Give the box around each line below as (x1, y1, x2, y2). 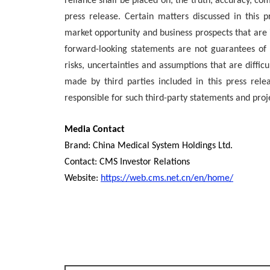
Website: (64, 174, 101, 183)
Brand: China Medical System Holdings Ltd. (64, 141, 233, 151)
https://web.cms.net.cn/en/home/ (101, 174, 233, 183)
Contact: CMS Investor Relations (64, 157, 190, 167)
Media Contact (64, 125, 125, 134)
